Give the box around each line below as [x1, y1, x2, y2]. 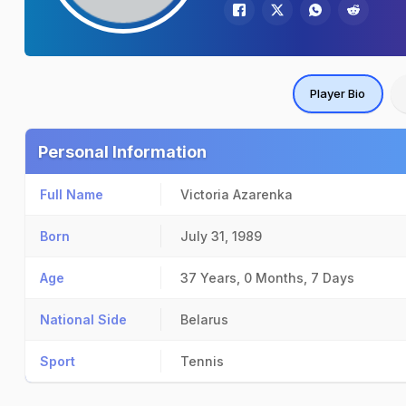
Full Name [40, 187, 103, 202]
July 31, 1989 [180, 228, 262, 244]
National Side [40, 312, 127, 327]
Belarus [180, 312, 228, 327]
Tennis [180, 353, 224, 369]
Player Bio [310, 86, 365, 101]
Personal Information [38, 142, 207, 161]
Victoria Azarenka [180, 187, 293, 202]
